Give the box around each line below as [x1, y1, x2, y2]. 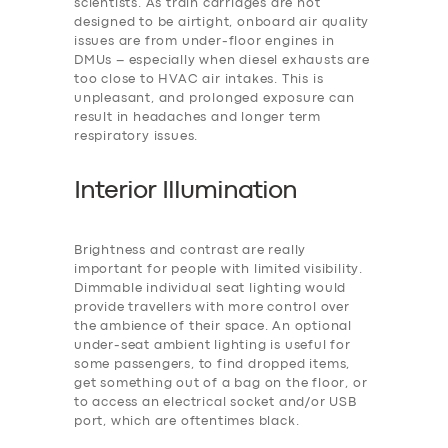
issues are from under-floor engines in [74, 35, 335, 47]
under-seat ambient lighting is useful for [74, 340, 351, 352]
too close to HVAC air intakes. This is [74, 73, 324, 85]
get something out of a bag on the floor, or [74, 378, 368, 390]
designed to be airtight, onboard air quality [74, 16, 370, 28]
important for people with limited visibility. [74, 264, 363, 276]
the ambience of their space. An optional [74, 321, 353, 333]
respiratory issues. [74, 130, 199, 142]
